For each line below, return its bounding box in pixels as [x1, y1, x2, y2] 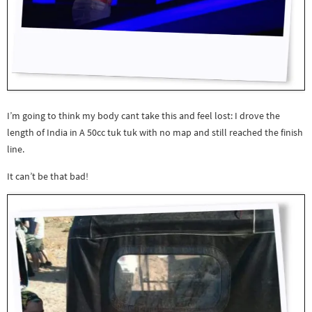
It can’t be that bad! [7, 169, 88, 182]
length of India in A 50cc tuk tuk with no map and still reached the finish [7, 126, 303, 139]
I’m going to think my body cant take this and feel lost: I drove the [7, 109, 280, 123]
